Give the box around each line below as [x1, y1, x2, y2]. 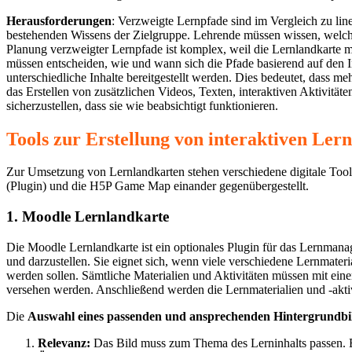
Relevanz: [38, 335, 90, 350]
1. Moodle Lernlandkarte [6, 208, 169, 225]
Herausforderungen [6, 13, 112, 27]
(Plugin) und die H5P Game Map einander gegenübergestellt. [6, 179, 309, 193]
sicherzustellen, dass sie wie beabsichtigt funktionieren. [6, 98, 278, 112]
